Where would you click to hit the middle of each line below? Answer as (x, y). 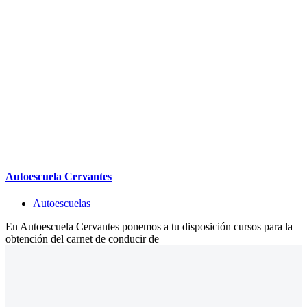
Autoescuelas (62, 204)
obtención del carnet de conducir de (82, 239)
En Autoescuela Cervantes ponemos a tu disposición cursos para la (149, 227)
